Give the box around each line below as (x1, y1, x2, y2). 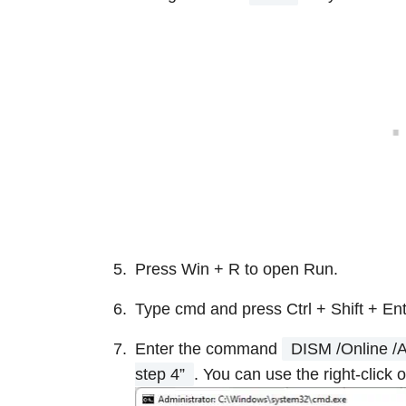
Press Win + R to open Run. (135, 259, 338, 278)
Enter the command (135, 339, 282, 358)
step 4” (135, 364, 185, 383)
